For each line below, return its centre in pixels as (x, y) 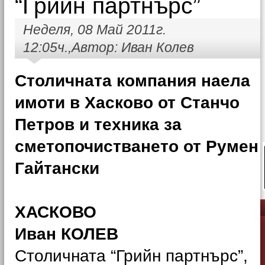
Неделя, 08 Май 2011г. (95, 30)
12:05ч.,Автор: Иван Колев (109, 47)
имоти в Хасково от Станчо (127, 103)
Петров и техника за (98, 125)
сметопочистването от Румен (137, 146)
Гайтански (57, 168)
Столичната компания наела (132, 81)
